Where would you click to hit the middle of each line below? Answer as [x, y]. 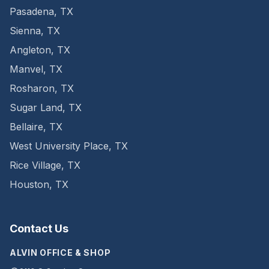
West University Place [59, 146]
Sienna [25, 31]
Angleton [30, 50]
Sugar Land [36, 107]
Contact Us [39, 228]
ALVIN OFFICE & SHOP [60, 252]
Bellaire [26, 127]
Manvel [26, 69]
